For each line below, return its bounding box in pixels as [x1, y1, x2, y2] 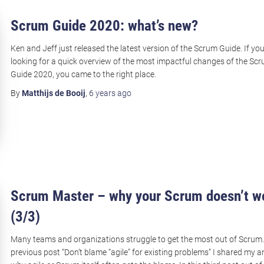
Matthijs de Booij [21, 88, 85, 98]
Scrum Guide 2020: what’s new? [10, 17, 198, 34]
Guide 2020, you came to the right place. [10, 70, 156, 79]
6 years [88, 88, 115, 98]
